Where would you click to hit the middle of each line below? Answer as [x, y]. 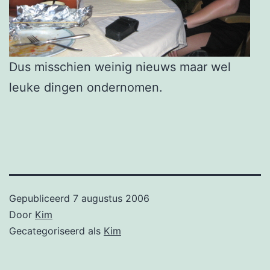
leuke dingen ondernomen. [86, 88]
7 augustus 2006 [111, 199]
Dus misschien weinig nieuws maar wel [120, 67]
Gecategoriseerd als [56, 231]
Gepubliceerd [41, 199]
